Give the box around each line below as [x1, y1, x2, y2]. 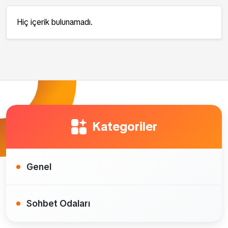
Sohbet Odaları [26, 197, 90, 209]
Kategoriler [90, 119, 157, 134]
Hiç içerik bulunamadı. [17, 17, 93, 27]
